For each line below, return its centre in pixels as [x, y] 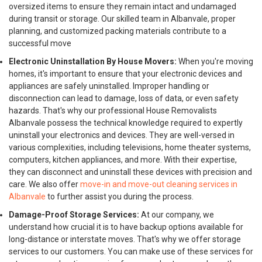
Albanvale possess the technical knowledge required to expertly [126, 123]
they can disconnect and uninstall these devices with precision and [130, 172]
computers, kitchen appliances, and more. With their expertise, [123, 160]
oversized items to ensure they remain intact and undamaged [123, 6]
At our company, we [177, 215]
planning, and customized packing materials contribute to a [118, 31]
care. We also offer [44, 184]
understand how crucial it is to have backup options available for [126, 227]
